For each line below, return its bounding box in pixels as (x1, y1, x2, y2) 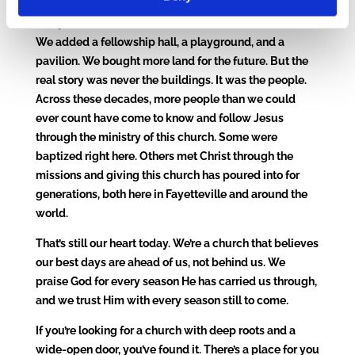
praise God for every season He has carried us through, (35, 274, 317, 288)
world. (35, 206, 68, 219)
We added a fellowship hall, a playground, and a (35, 35, 284, 48)
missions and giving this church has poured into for (35, 168, 300, 181)
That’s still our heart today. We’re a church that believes (35, 236, 319, 250)
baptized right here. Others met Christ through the (35, 149, 293, 162)
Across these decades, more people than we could (35, 92, 296, 105)
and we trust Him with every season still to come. (35, 293, 288, 307)
